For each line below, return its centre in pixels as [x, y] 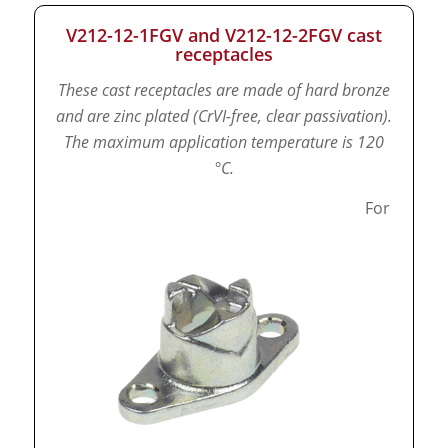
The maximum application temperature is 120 [223, 142]
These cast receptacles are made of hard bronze [223, 90]
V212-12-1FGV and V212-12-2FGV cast [223, 34]
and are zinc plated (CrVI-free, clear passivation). [223, 116]
